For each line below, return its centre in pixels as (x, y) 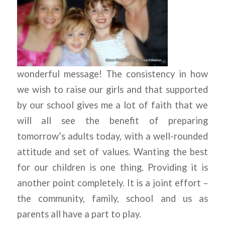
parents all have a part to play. (79, 214)
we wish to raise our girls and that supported (113, 90)
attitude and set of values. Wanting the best (113, 152)
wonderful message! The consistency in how (113, 74)
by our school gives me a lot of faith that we (113, 105)
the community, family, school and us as (113, 199)
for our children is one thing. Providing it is (113, 167)
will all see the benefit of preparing (113, 121)
